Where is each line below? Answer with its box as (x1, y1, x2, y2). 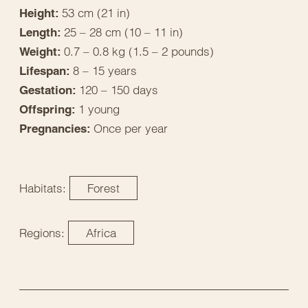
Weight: (19, 44, 64, 58)
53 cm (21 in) (62, 5, 130, 20)
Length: (19, 25, 64, 39)
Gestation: (19, 82, 79, 97)
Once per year (93, 120, 168, 135)
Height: (19, 5, 62, 20)
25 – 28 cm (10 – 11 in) (64, 24, 183, 39)
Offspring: (19, 102, 78, 116)
